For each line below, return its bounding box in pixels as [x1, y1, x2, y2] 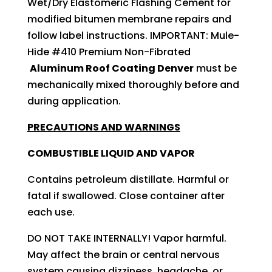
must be [193, 61, 237, 75]
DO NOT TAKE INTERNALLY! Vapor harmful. [27, 231, 226, 245]
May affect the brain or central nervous [27, 247, 220, 262]
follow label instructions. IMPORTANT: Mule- [27, 28, 239, 42]
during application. [27, 93, 121, 108]
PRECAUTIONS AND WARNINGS [27, 120, 180, 134]
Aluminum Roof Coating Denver [29, 61, 194, 75]
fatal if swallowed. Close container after [27, 188, 225, 203]
